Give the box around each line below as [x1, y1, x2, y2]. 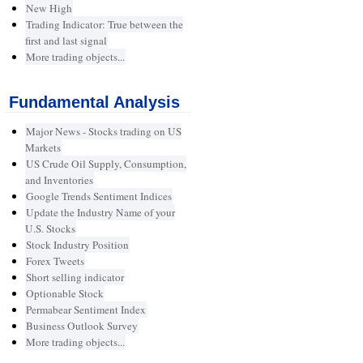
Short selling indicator [25, 270, 124, 285]
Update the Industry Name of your [25, 205, 175, 220]
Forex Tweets [25, 254, 84, 269]
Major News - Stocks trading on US [25, 124, 181, 139]
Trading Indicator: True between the [25, 17, 183, 32]
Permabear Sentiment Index [25, 302, 146, 318]
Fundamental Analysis [8, 93, 180, 111]
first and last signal [24, 33, 107, 49]
